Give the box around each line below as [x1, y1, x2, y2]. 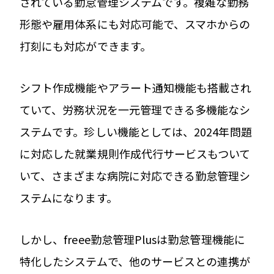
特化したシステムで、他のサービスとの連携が [20, 253, 251, 269]
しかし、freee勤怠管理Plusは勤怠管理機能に [20, 231, 245, 247]
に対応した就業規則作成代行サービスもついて [20, 145, 251, 161]
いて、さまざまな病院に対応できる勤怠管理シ [20, 167, 251, 183]
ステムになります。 [20, 189, 117, 206]
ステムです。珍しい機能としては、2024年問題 [20, 123, 252, 139]
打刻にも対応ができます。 [20, 37, 151, 54]
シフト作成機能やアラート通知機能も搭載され [20, 79, 252, 95]
